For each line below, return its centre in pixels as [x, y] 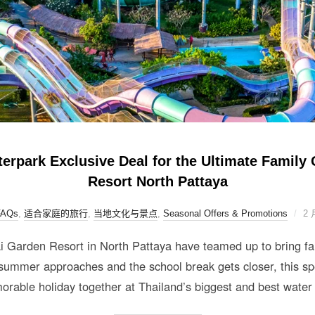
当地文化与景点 [126, 213]
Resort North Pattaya [157, 181]
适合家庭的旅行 [56, 213]
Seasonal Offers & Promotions [225, 213]
